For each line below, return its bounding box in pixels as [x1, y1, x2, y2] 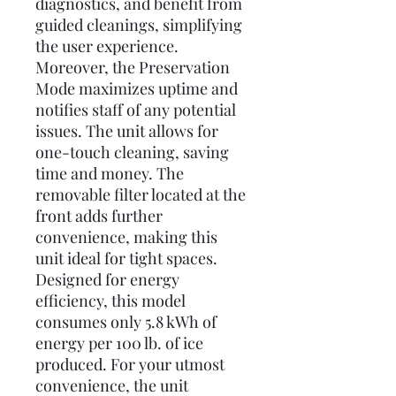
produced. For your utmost [35, 354, 225, 375]
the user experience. [35, 35, 179, 57]
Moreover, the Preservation [35, 57, 230, 78]
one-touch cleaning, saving [35, 141, 229, 163]
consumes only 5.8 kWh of [35, 311, 217, 332]
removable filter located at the [35, 184, 246, 205]
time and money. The [35, 163, 184, 184]
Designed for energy [35, 269, 179, 290]
